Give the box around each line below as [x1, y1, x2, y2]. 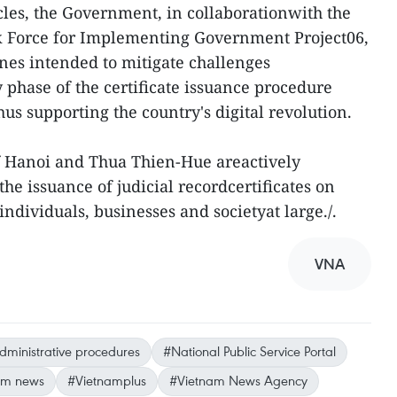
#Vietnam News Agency [169, 371, 307, 389]
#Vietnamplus [67, 371, 146, 389]
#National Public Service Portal [163, 342, 336, 360]
